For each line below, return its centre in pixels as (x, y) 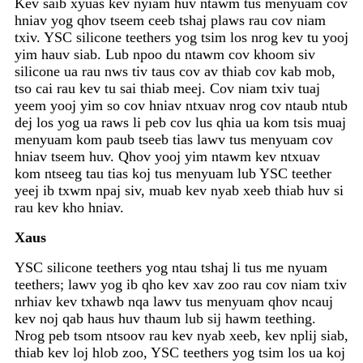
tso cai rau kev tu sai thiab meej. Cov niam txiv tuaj (167, 89)
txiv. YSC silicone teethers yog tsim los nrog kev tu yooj (181, 38)
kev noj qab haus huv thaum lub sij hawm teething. (165, 319)
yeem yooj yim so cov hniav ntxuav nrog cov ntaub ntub (181, 106)
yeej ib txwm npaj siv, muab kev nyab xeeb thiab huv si (179, 191)
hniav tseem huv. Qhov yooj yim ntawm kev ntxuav (167, 157)
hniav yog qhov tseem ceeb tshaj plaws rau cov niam (170, 21)
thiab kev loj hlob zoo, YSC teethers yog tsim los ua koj (180, 353)
